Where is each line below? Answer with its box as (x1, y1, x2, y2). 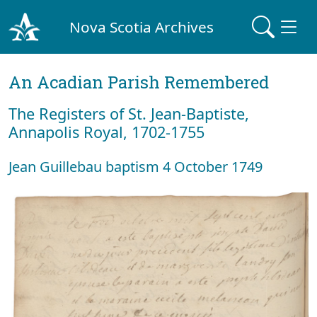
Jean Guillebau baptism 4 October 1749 (8, 157, 263, 176)
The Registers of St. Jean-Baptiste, (8, 103, 249, 124)
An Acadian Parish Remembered (8, 71, 269, 93)
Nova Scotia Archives (69, 16, 214, 37)
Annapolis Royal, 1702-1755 (8, 122, 204, 142)
